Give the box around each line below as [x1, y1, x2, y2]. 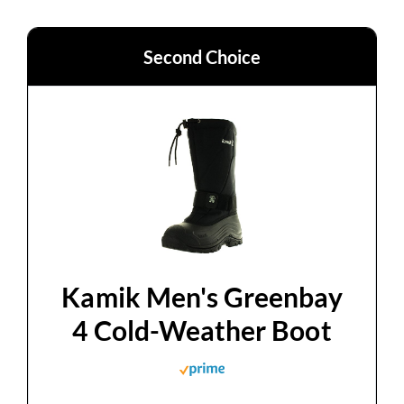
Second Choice [142, 46, 262, 69]
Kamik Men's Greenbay [61, 280, 343, 314]
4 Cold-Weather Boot [72, 314, 332, 347]
